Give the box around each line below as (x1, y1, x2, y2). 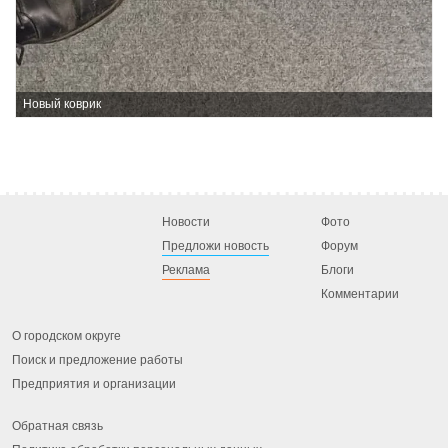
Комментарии (321, 286, 399, 301)
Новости (161, 214, 210, 229)
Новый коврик (23, 96, 102, 111)
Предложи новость (161, 238, 269, 253)
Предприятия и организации (12, 376, 176, 391)
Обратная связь (12, 418, 103, 433)
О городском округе (12, 328, 121, 343)
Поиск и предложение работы (12, 352, 183, 367)
